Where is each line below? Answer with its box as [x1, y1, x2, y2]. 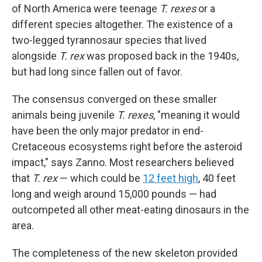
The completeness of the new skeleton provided [12, 247, 237, 259]
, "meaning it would [153, 109, 240, 121]
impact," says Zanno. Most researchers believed [12, 156, 234, 168]
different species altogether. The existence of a [12, 18, 233, 30]
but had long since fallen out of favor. [12, 65, 182, 78]
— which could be [57, 172, 143, 184]
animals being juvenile [12, 109, 117, 121]
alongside [12, 50, 59, 62]
